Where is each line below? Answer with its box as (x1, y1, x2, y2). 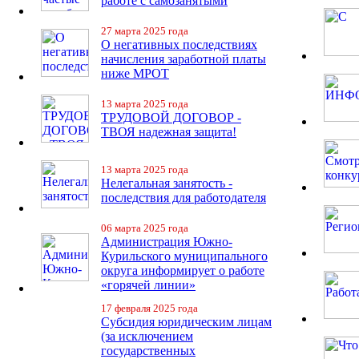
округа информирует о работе (101, 264, 264, 277)
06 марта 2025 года (101, 222, 188, 234)
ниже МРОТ (101, 67, 169, 80)
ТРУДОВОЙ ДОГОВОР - (101, 111, 241, 124)
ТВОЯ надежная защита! (101, 125, 236, 139)
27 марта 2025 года (101, 25, 188, 37)
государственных (101, 344, 196, 357)
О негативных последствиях (101, 38, 257, 51)
